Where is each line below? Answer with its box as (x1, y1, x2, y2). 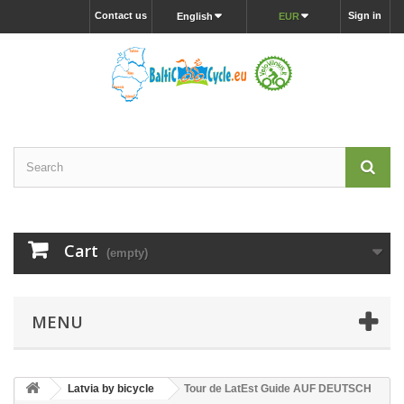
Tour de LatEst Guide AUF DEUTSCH (184, 382, 372, 395)
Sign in (348, 10, 381, 21)
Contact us (95, 10, 147, 21)
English (177, 11, 214, 22)
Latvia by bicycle (68, 382, 154, 395)
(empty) (106, 246, 148, 260)
